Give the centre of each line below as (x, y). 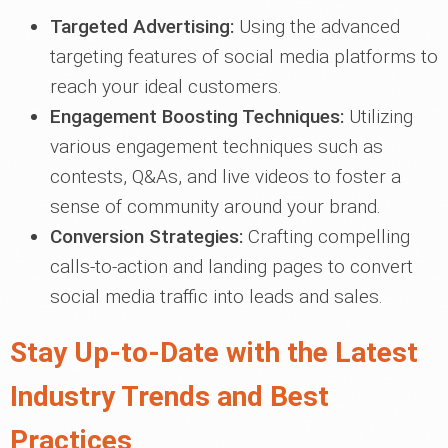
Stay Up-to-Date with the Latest (214, 352)
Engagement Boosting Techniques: (197, 116)
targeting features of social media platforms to (244, 56)
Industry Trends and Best (169, 396)
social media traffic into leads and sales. (216, 296)
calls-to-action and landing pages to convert (231, 266)
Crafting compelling (326, 236)
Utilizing (378, 116)
